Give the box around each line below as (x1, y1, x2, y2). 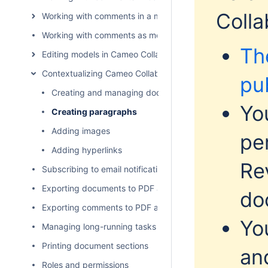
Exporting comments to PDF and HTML (42, 202, 194, 212)
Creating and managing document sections (51, 87, 220, 98)
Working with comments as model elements (42, 30, 211, 40)
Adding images (51, 126, 110, 136)
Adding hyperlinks (51, 145, 122, 155)
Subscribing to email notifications (42, 164, 171, 174)
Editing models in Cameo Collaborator (42, 49, 188, 59)
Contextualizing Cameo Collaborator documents (42, 68, 229, 78)
